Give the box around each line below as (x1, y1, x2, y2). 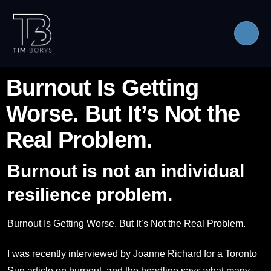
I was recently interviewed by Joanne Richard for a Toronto (7, 249, 257, 260)
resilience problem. (7, 184, 172, 204)
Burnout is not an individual (7, 161, 244, 181)
